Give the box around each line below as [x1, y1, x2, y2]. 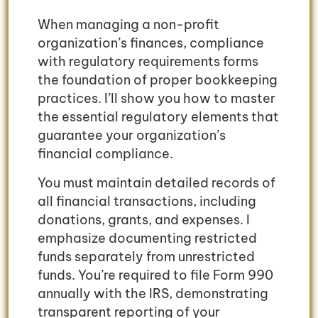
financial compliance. [38, 146, 173, 163]
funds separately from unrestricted [38, 248, 255, 265]
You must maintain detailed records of [38, 174, 275, 191]
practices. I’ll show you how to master [38, 90, 275, 107]
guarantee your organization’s [38, 127, 226, 144]
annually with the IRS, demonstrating [38, 285, 268, 302]
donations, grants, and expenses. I [38, 211, 250, 228]
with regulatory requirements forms [38, 53, 258, 70]
